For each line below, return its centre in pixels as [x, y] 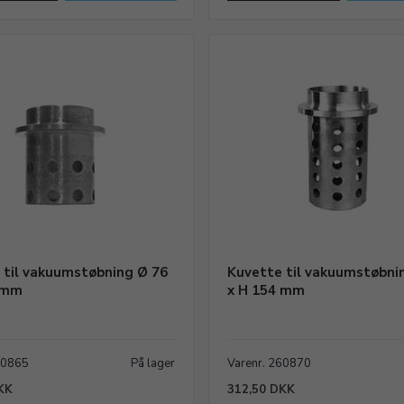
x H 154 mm [266, 290]
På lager [153, 363]
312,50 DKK [262, 390]
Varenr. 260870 [270, 363]
